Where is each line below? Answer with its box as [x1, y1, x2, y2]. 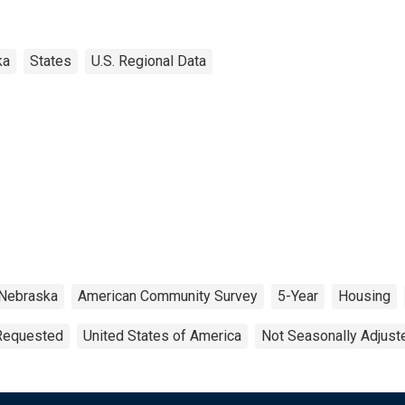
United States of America [83, 326, 241, 344]
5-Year [278, 287, 318, 305]
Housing [338, 287, 391, 305]
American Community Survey [78, 287, 258, 305]
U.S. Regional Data [91, 52, 206, 70]
